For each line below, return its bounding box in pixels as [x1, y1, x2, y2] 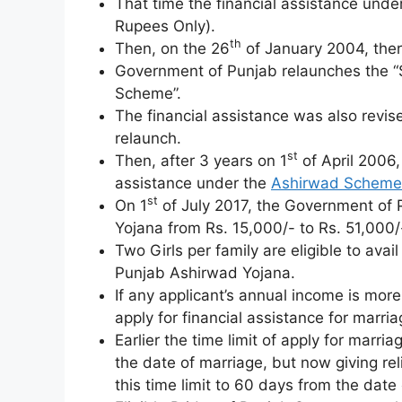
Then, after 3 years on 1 [115, 151, 287, 170]
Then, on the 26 [115, 39, 230, 57]
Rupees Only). [115, 16, 215, 35]
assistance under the [115, 173, 271, 192]
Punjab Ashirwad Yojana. [115, 263, 295, 282]
